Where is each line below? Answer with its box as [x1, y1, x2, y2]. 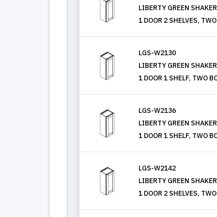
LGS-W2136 [139, 106, 176, 115]
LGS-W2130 [139, 48, 176, 57]
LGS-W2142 [139, 164, 176, 172]
